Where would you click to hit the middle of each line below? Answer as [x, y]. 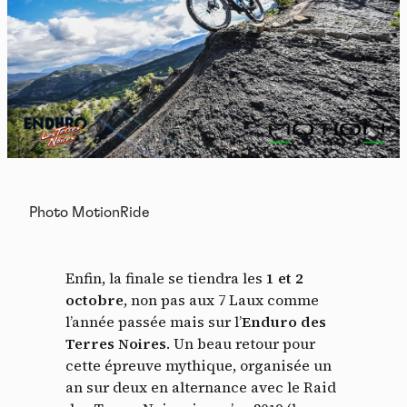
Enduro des [284, 321]
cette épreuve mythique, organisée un [199, 365]
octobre [94, 299]
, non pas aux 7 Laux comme [221, 299]
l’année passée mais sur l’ [154, 321]
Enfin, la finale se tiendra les [166, 278]
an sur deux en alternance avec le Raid [201, 387]
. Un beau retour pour [241, 343]
